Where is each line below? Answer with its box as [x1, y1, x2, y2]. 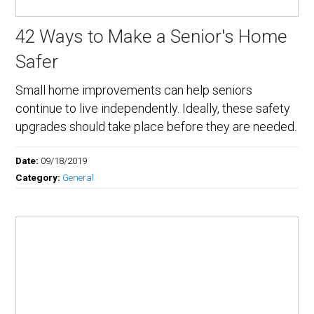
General [62, 172, 95, 184]
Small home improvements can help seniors [15, 83, 253, 98]
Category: [15, 172, 63, 184]
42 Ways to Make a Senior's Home [15, 26, 288, 48]
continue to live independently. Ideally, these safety [15, 101, 291, 116]
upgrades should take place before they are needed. [15, 119, 297, 135]
